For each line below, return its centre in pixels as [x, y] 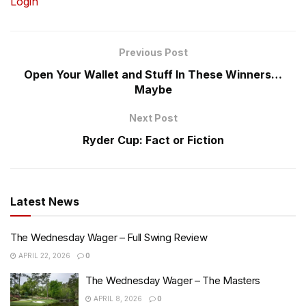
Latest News [45, 202]
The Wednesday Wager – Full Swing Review [109, 238]
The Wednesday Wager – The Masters [173, 281]
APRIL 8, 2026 [117, 299]
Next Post [153, 118]
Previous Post [153, 53]
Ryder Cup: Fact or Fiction [153, 140]
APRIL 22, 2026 [43, 256]
